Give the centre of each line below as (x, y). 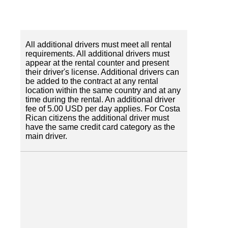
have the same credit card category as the (100, 127)
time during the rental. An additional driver (100, 99)
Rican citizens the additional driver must (97, 118)
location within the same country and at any (103, 90)
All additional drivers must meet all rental (98, 45)
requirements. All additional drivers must (97, 54)
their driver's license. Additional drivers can (102, 72)
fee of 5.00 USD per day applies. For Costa (103, 109)
